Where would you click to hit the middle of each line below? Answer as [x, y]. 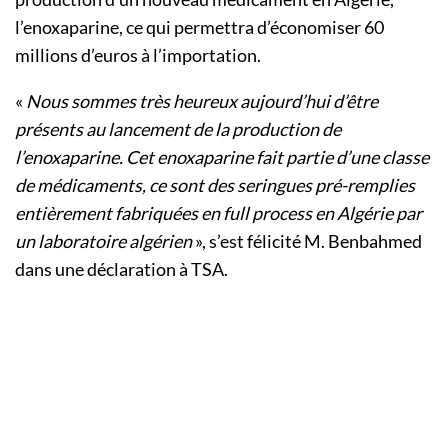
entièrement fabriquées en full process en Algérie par [218, 212]
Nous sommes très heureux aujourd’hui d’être [200, 100]
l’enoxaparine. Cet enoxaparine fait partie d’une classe [222, 156]
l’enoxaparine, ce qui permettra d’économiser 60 [199, 26]
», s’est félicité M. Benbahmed [308, 240]
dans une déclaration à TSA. [121, 268]
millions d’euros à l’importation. [138, 54]
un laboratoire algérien [105, 240]
